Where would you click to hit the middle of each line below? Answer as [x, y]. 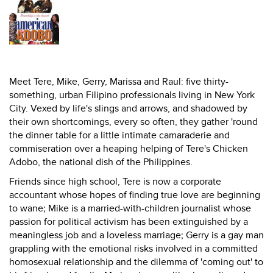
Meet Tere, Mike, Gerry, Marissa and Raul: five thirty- [119, 82]
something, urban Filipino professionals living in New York [132, 95]
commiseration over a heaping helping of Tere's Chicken [129, 149]
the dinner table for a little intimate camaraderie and [119, 135]
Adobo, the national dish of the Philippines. [101, 162]
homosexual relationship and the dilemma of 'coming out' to [136, 262]
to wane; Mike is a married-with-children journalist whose [130, 208]
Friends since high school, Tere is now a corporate [115, 182]
